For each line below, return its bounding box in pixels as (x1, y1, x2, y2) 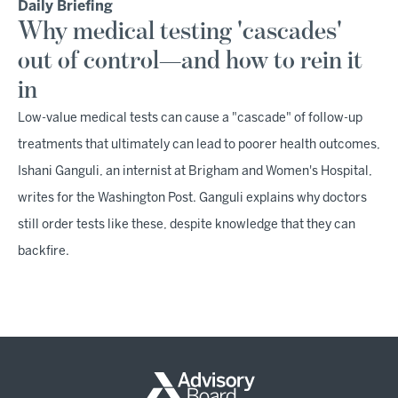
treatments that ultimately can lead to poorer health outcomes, (18, 139, 380, 151)
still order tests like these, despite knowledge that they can (18, 219, 355, 231)
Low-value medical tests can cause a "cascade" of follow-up (18, 113, 362, 124)
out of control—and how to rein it (18, 48, 362, 75)
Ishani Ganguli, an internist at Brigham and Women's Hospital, (18, 166, 372, 178)
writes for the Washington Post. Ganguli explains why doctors (18, 193, 367, 204)
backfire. (18, 246, 69, 258)
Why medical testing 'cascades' (18, 19, 342, 45)
